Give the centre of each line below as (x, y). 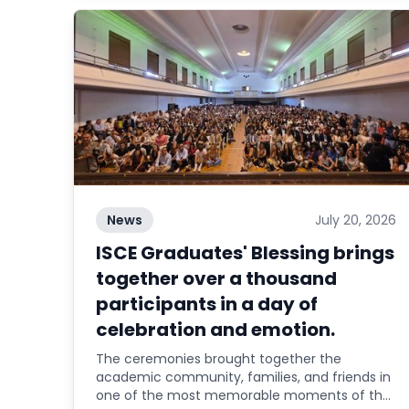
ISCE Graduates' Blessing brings (245, 253)
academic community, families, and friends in (243, 377)
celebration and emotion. (215, 330)
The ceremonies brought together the (219, 359)
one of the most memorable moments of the (243, 395)
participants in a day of (207, 304)
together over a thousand (216, 278)
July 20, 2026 (355, 220)
